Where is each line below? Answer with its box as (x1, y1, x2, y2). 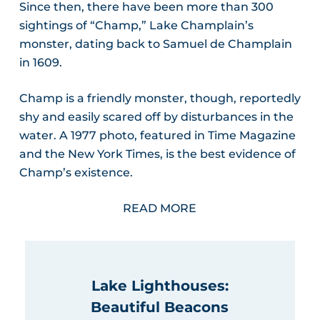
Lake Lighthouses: (91, 277, 229, 295)
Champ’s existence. (19, 166, 133, 180)
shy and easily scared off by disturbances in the (19, 110, 294, 124)
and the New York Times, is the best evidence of (19, 147, 296, 161)
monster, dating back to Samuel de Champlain (19, 37, 292, 51)
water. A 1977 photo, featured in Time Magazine (19, 129, 296, 143)
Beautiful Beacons (91, 299, 229, 316)
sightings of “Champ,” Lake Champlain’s (19, 19, 254, 33)
